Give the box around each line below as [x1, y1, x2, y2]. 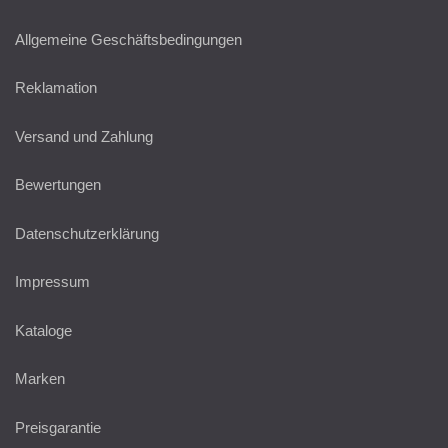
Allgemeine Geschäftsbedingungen [15, 30, 242, 48]
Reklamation [15, 79, 97, 96]
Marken [15, 370, 65, 387]
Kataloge [15, 321, 72, 339]
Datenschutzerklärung [15, 224, 159, 242]
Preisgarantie [15, 418, 101, 436]
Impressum [15, 273, 90, 290]
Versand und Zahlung [15, 127, 153, 145]
